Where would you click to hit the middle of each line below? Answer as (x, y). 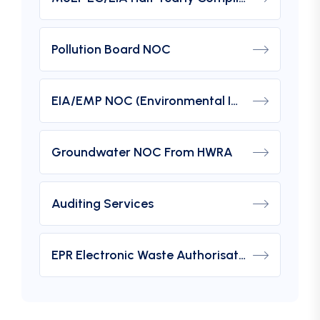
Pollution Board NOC (111, 50)
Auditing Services (102, 204)
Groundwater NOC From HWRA (142, 152)
